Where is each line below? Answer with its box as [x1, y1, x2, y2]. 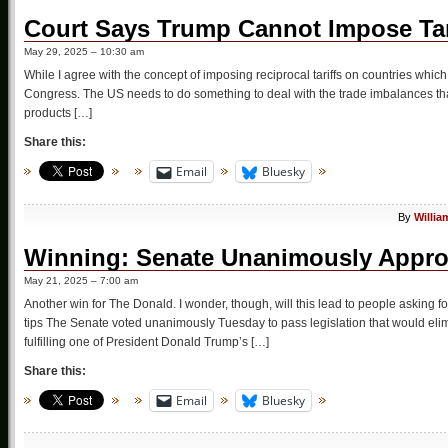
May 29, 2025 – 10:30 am [24, 46, 144, 58]
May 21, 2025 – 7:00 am [24, 274, 138, 286]
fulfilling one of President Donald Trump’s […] [24, 334, 269, 349]
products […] [24, 106, 92, 121]
